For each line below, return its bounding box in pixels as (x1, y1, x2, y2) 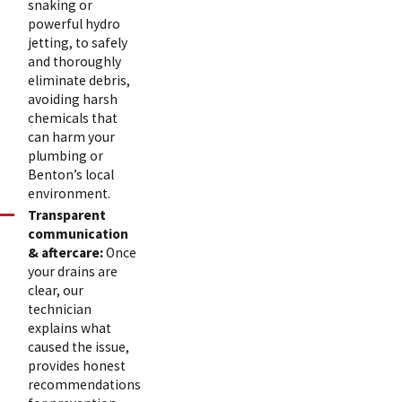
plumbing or (28, 146, 104, 164)
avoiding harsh (28, 90, 118, 108)
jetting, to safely (28, 33, 128, 51)
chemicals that (28, 109, 118, 127)
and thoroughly (28, 52, 122, 70)
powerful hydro (28, 14, 121, 32)
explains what (28, 319, 112, 336)
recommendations (28, 375, 142, 393)
